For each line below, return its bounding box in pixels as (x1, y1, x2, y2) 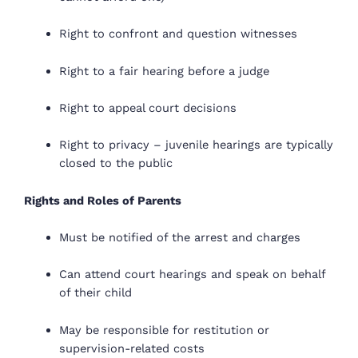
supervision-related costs (58, 340, 205, 356)
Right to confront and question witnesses (58, 26, 297, 42)
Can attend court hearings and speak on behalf (58, 267, 325, 282)
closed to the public (58, 156, 173, 171)
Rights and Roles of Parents (24, 193, 181, 208)
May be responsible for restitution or (58, 322, 269, 337)
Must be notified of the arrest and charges (58, 230, 300, 245)
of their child (58, 285, 132, 300)
